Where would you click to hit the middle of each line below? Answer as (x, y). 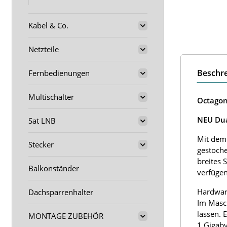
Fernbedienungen (59, 73)
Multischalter (51, 97)
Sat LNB (42, 121)
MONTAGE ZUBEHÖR (66, 216)
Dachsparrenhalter (61, 192)
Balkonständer (54, 168)
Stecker (41, 144)
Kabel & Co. (48, 25)
